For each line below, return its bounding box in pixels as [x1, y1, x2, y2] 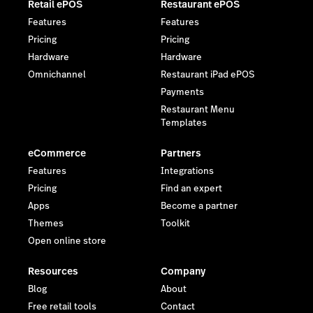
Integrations [161, 164, 214, 177]
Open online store [28, 234, 106, 247]
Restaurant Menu [161, 103, 235, 116]
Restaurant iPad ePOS [161, 68, 254, 81]
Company [161, 263, 205, 278]
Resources [28, 263, 78, 278]
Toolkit [161, 217, 190, 230]
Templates [161, 116, 207, 129]
